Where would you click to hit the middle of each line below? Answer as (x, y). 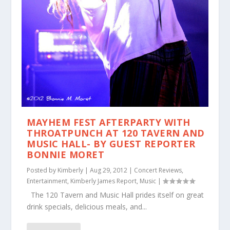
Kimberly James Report (104, 181)
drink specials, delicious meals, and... (87, 207)
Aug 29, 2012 (109, 170)
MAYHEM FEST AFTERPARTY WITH (109, 122)
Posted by (42, 170)
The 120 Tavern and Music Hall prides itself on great (116, 195)
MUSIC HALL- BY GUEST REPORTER (111, 144)
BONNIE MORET (66, 155)
